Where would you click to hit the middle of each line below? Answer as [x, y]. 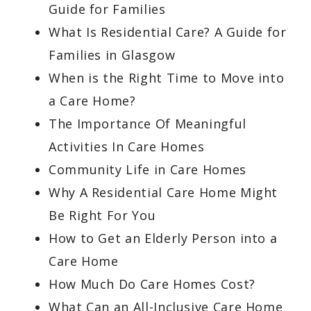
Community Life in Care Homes [148, 169]
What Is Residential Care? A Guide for [168, 32]
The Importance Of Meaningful [148, 124]
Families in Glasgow [112, 55]
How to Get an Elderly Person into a [163, 238]
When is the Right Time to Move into [167, 78]
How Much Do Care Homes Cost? [152, 284]
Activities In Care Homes [127, 146]
